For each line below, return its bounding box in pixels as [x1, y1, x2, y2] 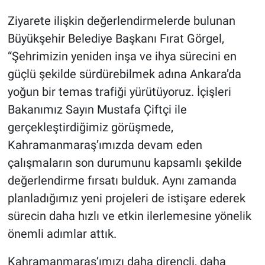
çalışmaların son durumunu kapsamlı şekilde [7, 156, 242, 170]
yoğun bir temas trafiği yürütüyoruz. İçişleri [7, 85, 231, 99]
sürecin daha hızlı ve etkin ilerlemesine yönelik [7, 209, 251, 224]
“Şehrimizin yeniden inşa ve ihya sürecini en [7, 49, 237, 64]
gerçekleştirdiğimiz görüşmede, [7, 120, 173, 135]
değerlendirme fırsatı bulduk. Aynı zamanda [7, 173, 237, 188]
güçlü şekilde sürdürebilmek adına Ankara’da [7, 67, 241, 82]
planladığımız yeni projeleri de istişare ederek [7, 191, 245, 206]
